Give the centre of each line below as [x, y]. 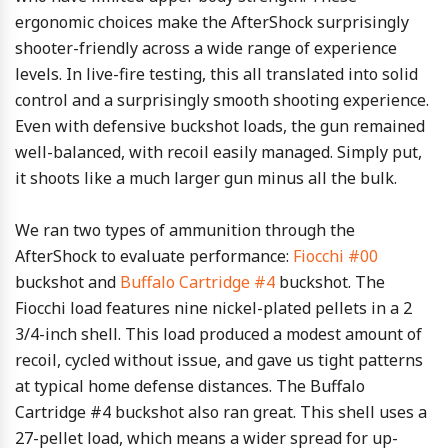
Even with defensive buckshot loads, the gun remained [220, 126]
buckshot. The [330, 282]
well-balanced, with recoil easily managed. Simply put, [218, 152]
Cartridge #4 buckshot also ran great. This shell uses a [221, 412]
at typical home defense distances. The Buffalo [190, 386]
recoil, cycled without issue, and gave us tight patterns [219, 360]
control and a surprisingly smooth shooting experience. [222, 100]
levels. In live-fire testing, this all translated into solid [216, 74]
